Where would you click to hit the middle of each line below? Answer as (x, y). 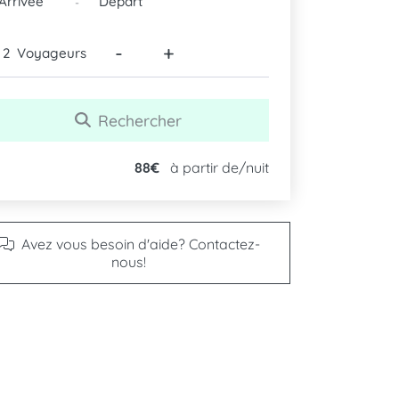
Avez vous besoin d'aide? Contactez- (141, 244)
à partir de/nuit (220, 167)
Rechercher (139, 120)
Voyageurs (52, 53)
